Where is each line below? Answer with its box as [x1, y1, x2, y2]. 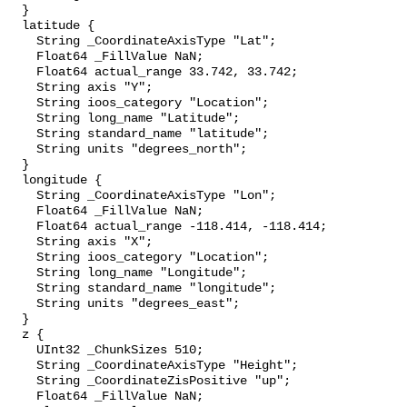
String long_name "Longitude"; [7, 266, 36, 281]
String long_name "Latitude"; [7, 112, 36, 126]
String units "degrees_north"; [7, 143, 36, 157]
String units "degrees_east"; [7, 297, 36, 312]
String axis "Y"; [7, 81, 36, 95]
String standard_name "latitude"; [7, 127, 36, 142]
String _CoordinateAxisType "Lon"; [7, 189, 36, 203]
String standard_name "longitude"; [7, 282, 36, 296]
